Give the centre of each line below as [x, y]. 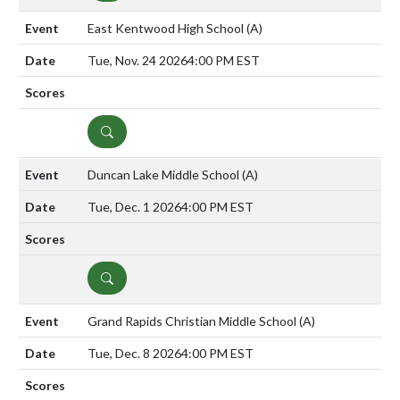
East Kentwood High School [167, 28]
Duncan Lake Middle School [165, 174]
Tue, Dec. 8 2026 [134, 353]
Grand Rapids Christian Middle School [193, 321]
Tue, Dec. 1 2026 [134, 206]
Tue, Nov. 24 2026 [137, 60]
